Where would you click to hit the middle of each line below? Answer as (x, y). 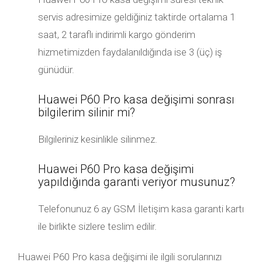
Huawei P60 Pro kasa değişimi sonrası (136, 99)
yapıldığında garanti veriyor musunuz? (137, 182)
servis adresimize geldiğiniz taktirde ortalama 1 (137, 17)
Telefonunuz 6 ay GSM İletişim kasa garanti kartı (141, 209)
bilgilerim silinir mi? (87, 112)
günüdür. (56, 70)
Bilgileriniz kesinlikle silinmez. (98, 139)
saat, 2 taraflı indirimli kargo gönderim (117, 35)
